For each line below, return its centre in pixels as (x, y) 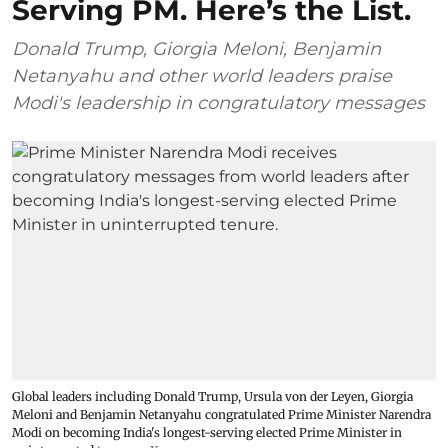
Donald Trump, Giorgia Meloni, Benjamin (196, 49)
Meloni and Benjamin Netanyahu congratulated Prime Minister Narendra (221, 414)
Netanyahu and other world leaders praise (202, 76)
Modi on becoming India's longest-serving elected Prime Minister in (207, 432)
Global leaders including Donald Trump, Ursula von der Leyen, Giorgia (212, 396)
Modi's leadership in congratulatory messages (218, 103)
